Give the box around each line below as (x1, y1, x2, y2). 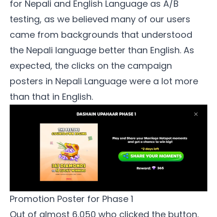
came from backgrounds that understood (10, 29, 192, 41)
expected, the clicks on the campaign (10, 60, 172, 72)
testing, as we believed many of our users (10, 13, 190, 25)
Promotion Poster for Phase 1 (10, 193, 133, 205)
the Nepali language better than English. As (10, 44, 194, 56)
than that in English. (10, 91, 93, 103)
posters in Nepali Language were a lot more (10, 75, 198, 87)
